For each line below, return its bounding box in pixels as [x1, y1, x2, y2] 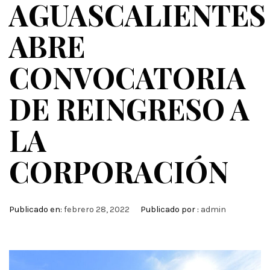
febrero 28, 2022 [64, 204, 130, 215]
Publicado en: [9, 204, 64, 215]
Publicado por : [139, 204, 201, 215]
